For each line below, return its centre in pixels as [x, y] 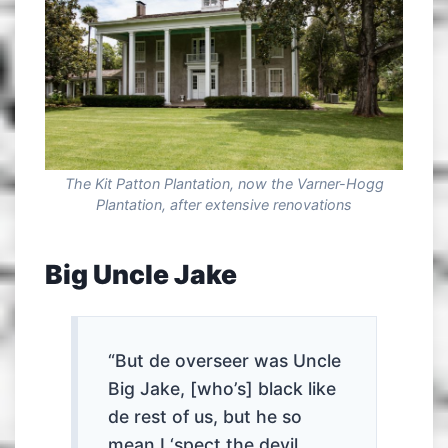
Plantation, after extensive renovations [224, 204]
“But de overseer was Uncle [225, 360]
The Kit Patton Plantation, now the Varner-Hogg [224, 183]
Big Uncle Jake [141, 273]
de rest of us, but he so [205, 416]
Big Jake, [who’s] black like [222, 388]
